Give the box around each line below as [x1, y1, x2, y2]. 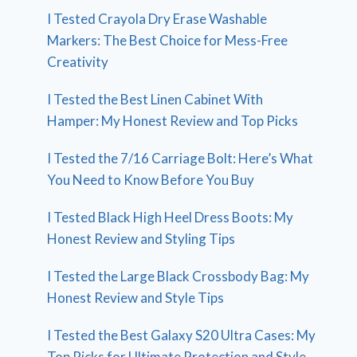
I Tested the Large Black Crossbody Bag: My [47, 268, 310, 285]
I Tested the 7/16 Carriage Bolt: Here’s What [47, 150, 314, 167]
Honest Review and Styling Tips [47, 230, 236, 248]
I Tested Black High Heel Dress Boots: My [47, 209, 294, 226]
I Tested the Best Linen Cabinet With [47, 91, 264, 108]
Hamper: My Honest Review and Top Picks [47, 112, 299, 130]
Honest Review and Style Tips [47, 289, 225, 307]
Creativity [47, 53, 109, 71]
